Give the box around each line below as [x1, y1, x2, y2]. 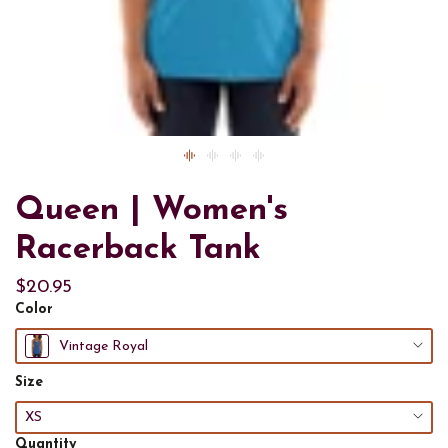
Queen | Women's [15, 194, 288, 227]
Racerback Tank [15, 233, 261, 266]
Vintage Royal [59, 338, 148, 354]
